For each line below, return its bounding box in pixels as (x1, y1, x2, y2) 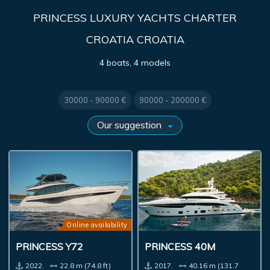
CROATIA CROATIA (86, 33, 184, 46)
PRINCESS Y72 (16, 240, 84, 253)
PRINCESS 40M (145, 240, 216, 253)
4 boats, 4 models (99, 57, 171, 68)
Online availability (66, 221, 128, 230)
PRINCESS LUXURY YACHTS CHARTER (33, 11, 237, 25)
